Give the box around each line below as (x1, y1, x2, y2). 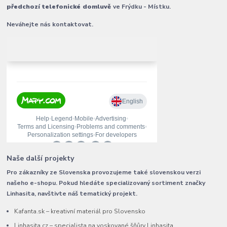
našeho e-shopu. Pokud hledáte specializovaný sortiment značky (7, 178, 206, 187)
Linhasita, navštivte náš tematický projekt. (7, 189, 138, 198)
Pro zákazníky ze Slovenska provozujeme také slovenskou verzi (7, 168, 201, 176)
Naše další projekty (7, 153, 75, 163)
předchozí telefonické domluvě (7, 2, 113, 11)
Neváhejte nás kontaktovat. (7, 20, 94, 28)
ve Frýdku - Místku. (113, 2, 171, 11)
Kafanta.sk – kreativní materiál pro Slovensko (14, 207, 146, 215)
